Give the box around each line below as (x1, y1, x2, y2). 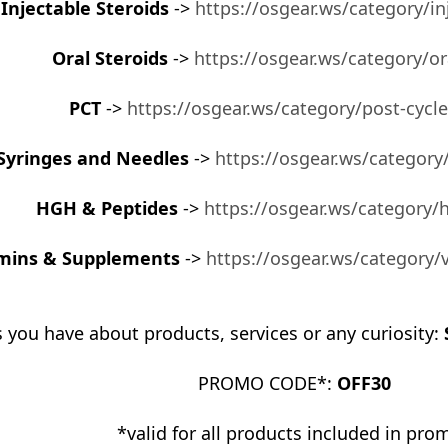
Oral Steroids (51, 45, 168, 70)
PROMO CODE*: (197, 370, 337, 395)
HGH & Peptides (36, 195, 178, 220)
